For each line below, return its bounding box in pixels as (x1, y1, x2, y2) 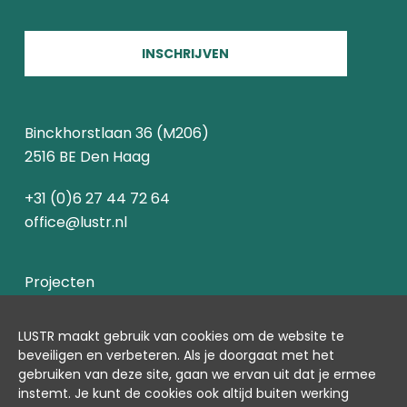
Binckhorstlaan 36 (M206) (24, 123, 209, 144)
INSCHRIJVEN (142, 45, 230, 63)
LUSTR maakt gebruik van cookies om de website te (18, 327, 344, 345)
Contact (24, 355, 84, 376)
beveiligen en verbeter (18, 346, 161, 364)
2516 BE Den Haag (24, 146, 150, 167)
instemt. (18, 384, 71, 402)
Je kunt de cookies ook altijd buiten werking (71, 384, 349, 402)
